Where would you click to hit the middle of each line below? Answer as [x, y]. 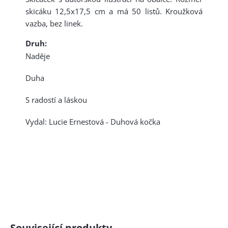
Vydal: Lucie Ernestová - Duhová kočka [93, 122]
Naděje [38, 56]
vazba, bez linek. [55, 24]
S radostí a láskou [56, 100]
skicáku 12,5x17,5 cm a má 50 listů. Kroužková [114, 11]
